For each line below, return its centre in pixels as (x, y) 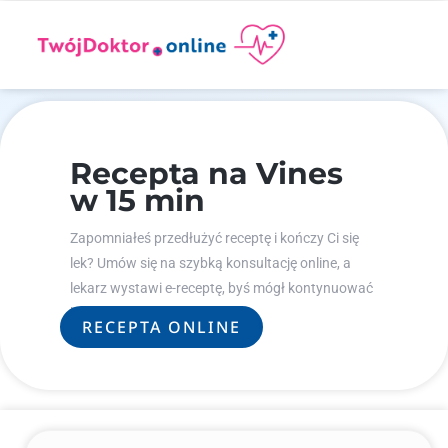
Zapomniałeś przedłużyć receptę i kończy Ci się (214, 238)
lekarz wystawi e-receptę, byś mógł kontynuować (221, 288)
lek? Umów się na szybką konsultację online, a (210, 263)
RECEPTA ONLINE (161, 327)
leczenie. (96, 313)
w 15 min (137, 200)
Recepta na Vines (206, 173)
